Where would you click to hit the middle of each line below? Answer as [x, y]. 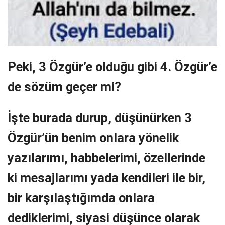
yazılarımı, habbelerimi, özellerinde [106, 158]
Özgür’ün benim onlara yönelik [93, 138]
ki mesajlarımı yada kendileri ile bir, [106, 178]
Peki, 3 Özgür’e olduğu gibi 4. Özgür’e [113, 67]
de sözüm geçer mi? [64, 87]
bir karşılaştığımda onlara [81, 198]
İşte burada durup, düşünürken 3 [100, 118]
